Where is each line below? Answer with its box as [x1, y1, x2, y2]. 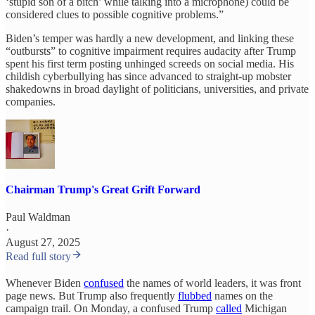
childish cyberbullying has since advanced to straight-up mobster [6, 70, 291, 82]
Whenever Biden [6, 277, 84, 290]
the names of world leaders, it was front [124, 277, 301, 290]
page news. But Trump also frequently [6, 290, 178, 302]
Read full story [6, 250, 71, 263]
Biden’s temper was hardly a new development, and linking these [6, 32, 294, 44]
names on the [212, 290, 273, 302]
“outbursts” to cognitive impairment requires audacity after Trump [6, 44, 296, 57]
